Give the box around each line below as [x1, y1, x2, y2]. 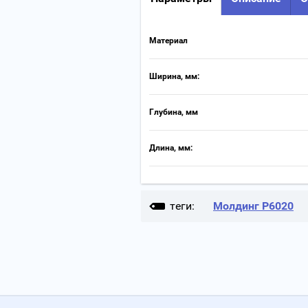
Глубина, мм [149, 107, 198, 117]
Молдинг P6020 [213, 199, 294, 212]
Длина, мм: [149, 143, 192, 153]
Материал [149, 36, 188, 45]
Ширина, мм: [149, 71, 199, 81]
